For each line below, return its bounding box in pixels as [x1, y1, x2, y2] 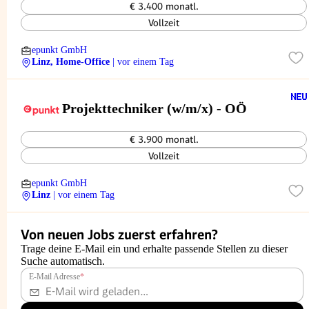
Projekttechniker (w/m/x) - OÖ [62, 101, 247, 116]
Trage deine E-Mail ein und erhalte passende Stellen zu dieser [21, 243, 288, 255]
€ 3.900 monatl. [129, 134, 199, 145]
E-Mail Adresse [29, 272, 80, 281]
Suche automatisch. [21, 255, 105, 267]
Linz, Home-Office [32, 57, 110, 67]
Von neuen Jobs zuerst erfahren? [21, 226, 218, 243]
